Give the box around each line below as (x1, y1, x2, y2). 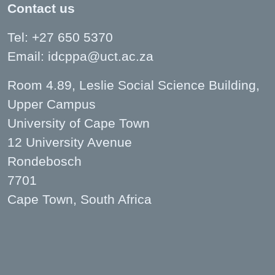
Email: (7, 49, 48, 64)
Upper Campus (7, 97, 96, 112)
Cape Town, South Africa (7, 192, 152, 207)
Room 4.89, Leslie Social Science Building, (7, 78, 260, 93)
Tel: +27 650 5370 (7, 30, 113, 45)
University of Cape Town (7, 116, 150, 131)
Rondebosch (7, 154, 82, 169)
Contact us (7, 1, 75, 16)
